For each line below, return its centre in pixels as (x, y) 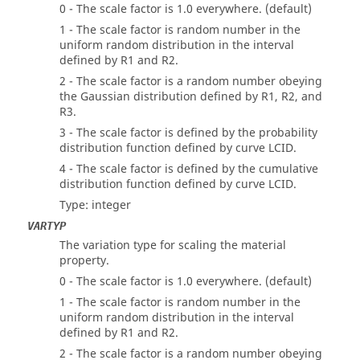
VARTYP (47, 226)
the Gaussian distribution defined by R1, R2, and (191, 97)
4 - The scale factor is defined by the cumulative (189, 169)
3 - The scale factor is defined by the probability (188, 133)
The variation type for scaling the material (173, 245)
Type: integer (95, 205)
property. (84, 261)
